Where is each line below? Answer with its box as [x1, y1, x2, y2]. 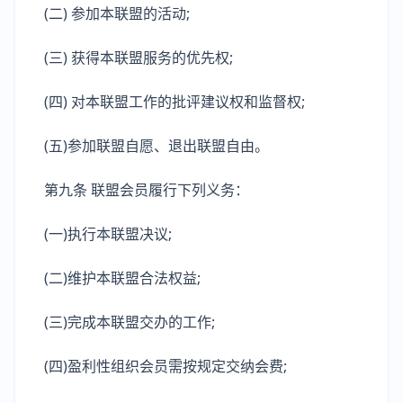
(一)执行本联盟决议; [44, 224, 172, 244]
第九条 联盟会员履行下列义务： [44, 180, 249, 200]
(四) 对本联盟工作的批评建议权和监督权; [44, 92, 305, 112]
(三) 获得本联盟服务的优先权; [44, 48, 233, 67]
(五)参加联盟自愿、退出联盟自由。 [44, 136, 269, 156]
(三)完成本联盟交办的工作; [44, 312, 215, 332]
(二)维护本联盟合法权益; [44, 268, 201, 288]
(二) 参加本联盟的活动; [44, 4, 190, 23]
